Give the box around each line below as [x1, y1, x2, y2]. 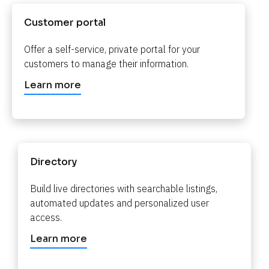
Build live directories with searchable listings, [30, 182, 217, 195]
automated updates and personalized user [30, 196, 209, 209]
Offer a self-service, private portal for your [24, 43, 200, 55]
